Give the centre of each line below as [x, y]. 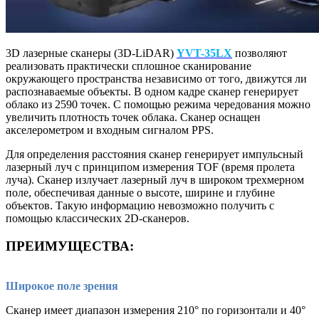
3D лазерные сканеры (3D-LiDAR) [91, 53]
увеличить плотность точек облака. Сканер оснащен [133, 117]
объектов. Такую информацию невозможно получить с [140, 205]
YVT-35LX [204, 53]
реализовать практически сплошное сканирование [129, 66]
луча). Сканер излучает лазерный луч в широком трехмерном [155, 179]
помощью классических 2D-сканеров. [98, 218]
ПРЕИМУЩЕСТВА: [70, 246]
